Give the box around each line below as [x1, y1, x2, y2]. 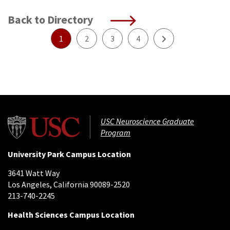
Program [101, 127, 130, 138]
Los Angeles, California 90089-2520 [8, 180, 130, 190]
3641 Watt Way [8, 168, 60, 179]
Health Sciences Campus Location [8, 209, 135, 221]
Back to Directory [8, 12, 95, 27]
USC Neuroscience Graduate [101, 116, 194, 127]
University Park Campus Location [8, 149, 131, 160]
